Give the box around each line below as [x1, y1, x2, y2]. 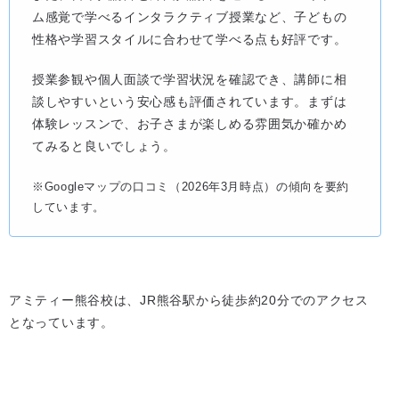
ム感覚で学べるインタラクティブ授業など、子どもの [32, 9, 347, 24]
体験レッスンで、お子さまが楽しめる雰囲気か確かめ [32, 117, 347, 132]
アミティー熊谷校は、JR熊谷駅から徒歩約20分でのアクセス [9, 292, 369, 307]
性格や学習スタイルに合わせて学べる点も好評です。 [32, 31, 347, 46]
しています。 [32, 200, 105, 215]
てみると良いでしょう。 [32, 139, 176, 154]
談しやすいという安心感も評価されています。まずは [32, 94, 347, 110]
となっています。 [9, 314, 114, 330]
